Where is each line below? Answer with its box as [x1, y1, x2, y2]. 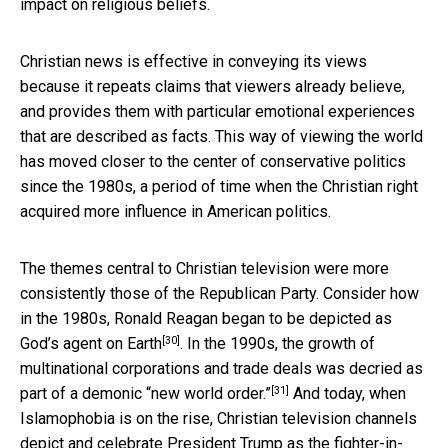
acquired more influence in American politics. [20, 202, 331, 222]
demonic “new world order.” [82, 384, 271, 404]
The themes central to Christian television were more [20, 259, 389, 279]
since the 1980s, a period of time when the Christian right [20, 177, 418, 197]
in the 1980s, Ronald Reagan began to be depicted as [20, 309, 392, 329]
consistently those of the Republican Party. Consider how [20, 284, 419, 304]
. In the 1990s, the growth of [180, 334, 375, 354]
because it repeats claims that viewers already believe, [20, 77, 405, 97]
